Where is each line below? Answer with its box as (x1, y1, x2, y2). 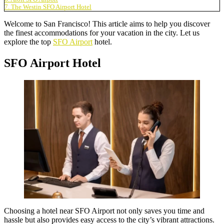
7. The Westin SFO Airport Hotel (4, 3, 91, 10)
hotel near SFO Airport (42, 206, 114, 215)
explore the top (4, 37, 53, 46)
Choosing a (4, 206, 42, 215)
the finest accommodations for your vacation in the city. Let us (4, 28, 199, 37)
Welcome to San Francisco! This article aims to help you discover (4, 19, 210, 28)
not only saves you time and (114, 206, 204, 215)
